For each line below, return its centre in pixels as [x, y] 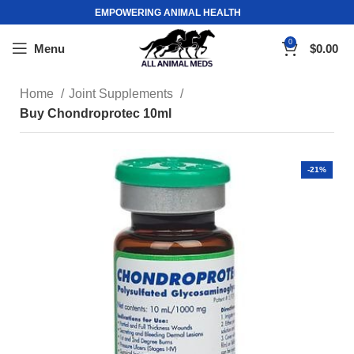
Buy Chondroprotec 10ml [96, 113]
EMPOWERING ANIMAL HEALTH [168, 12]
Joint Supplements [122, 94]
